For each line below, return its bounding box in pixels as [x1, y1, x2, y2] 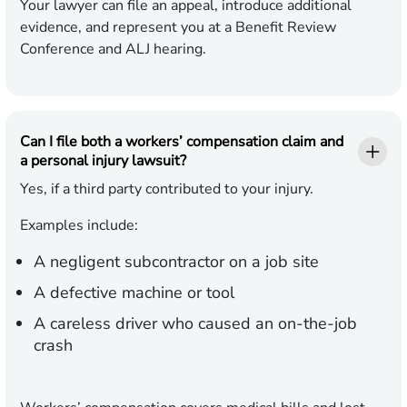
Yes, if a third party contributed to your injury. [20, 179, 313, 200]
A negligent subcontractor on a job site [34, 251, 319, 273]
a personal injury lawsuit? [20, 151, 186, 172]
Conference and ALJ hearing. [20, 39, 206, 60]
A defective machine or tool [34, 282, 234, 304]
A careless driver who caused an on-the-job [34, 313, 357, 335]
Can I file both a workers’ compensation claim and [20, 132, 343, 153]
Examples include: [20, 215, 138, 236]
